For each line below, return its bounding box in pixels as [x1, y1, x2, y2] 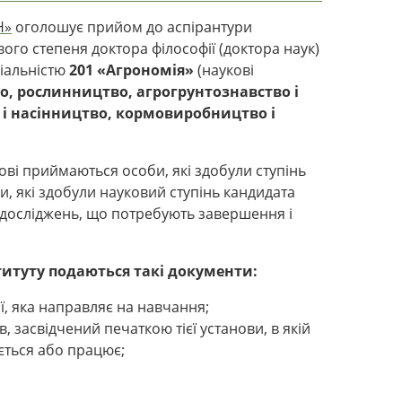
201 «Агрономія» [69, 59, 197, 80]
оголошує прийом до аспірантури [12, 16, 252, 37]
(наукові [197, 59, 254, 80]
